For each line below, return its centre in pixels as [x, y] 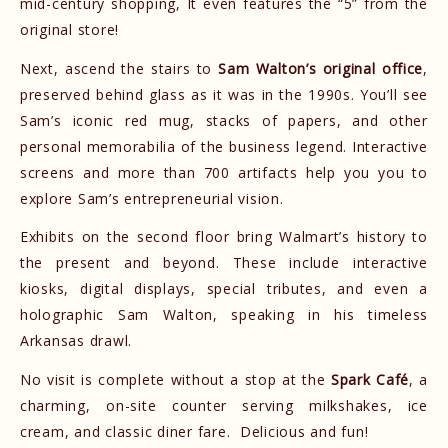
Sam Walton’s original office [318, 68]
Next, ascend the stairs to [116, 68]
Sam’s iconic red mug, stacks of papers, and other [224, 120]
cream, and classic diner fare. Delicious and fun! [194, 431]
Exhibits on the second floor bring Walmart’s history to [224, 237]
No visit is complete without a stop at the [175, 379]
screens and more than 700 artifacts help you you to [224, 172]
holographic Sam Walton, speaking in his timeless [224, 315]
